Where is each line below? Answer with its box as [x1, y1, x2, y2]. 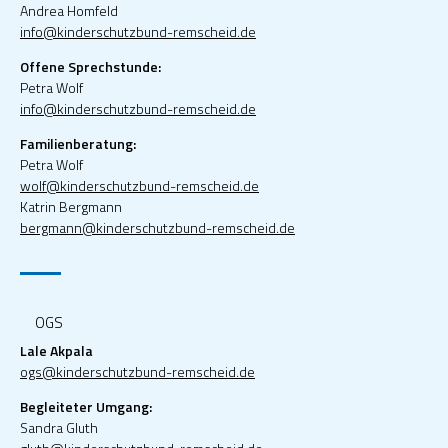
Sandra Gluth [20, 416, 98, 438]
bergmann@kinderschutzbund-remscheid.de [20, 216, 295, 238]
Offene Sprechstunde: [20, 55, 161, 77]
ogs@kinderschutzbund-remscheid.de [20, 360, 255, 382]
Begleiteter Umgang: [20, 395, 152, 417]
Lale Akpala [20, 339, 93, 361]
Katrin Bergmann [20, 195, 122, 217]
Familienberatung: [20, 132, 136, 154]
